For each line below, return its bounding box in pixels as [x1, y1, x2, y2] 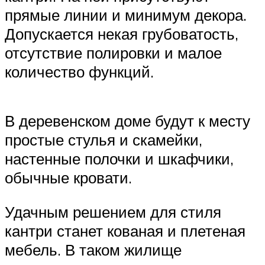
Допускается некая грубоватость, [5, 24, 238, 43]
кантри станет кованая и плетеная [5, 221, 245, 240]
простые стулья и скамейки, [5, 130, 202, 150]
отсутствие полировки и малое [5, 43, 222, 62]
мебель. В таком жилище [5, 240, 182, 259]
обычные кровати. [5, 168, 132, 188]
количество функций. [5, 62, 154, 81]
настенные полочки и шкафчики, [5, 149, 234, 169]
